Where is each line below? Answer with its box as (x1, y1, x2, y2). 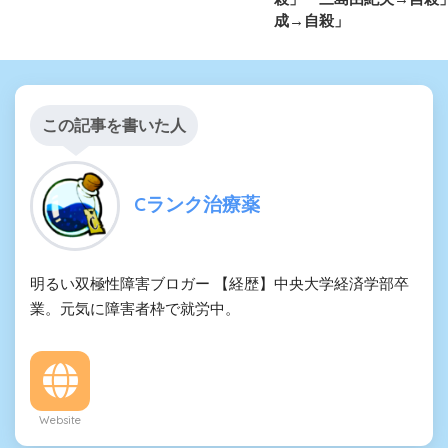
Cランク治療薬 (134, 191, 260, 216)
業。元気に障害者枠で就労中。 (30, 300, 240, 318)
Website (39, 413, 81, 428)
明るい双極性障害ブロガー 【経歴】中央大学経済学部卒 (30, 275, 409, 293)
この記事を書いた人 (42, 117, 186, 135)
